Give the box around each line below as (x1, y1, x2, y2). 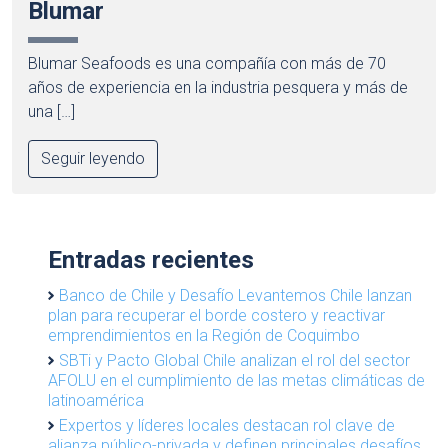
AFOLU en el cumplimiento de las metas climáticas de (48, 370, 425, 390)
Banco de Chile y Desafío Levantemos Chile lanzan (59, 285, 412, 305)
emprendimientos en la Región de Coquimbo (48, 325, 360, 345)
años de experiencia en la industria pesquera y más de (28, 77, 408, 97)
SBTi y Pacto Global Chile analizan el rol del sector (59, 350, 410, 370)
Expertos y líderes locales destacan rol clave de (59, 415, 395, 435)
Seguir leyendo (41, 148, 145, 168)
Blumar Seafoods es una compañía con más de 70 (28, 53, 386, 73)
